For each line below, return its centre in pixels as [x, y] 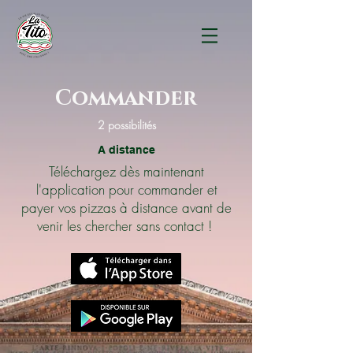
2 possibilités [126, 125]
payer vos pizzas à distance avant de [126, 208]
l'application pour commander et [126, 190]
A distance [126, 150]
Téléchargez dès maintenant [126, 171]
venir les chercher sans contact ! [126, 226]
